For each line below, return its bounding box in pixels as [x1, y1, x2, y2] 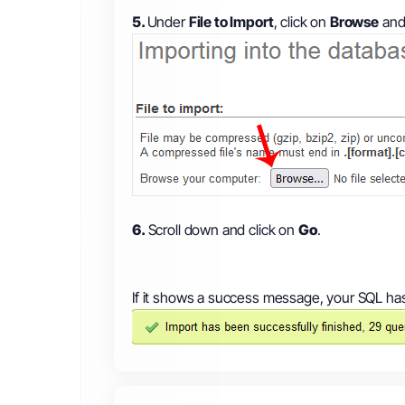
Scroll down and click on [147, 221, 298, 239]
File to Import [188, 13, 274, 31]
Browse [329, 13, 380, 31]
